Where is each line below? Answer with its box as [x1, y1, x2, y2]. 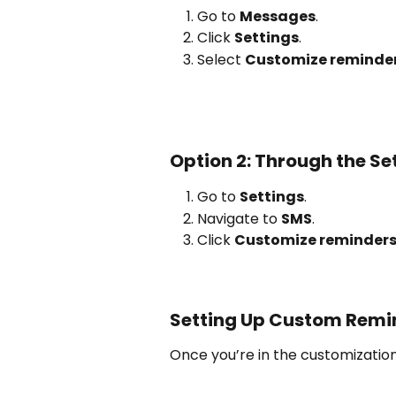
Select [197, 49, 245, 70]
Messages [240, 5, 316, 27]
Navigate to [197, 208, 281, 229]
